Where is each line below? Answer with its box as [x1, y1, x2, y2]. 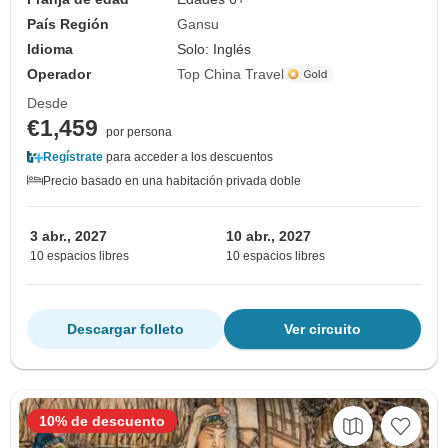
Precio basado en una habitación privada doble [43, 173, 301, 188]
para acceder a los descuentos [103, 149, 273, 164]
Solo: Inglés [177, 40, 252, 57]
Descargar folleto [67, 320, 184, 337]
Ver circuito [284, 320, 361, 337]
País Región [27, 15, 109, 32]
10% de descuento [39, 412, 165, 429]
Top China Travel [177, 65, 285, 82]
